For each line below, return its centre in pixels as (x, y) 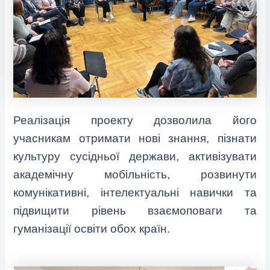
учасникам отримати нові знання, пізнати (135, 139)
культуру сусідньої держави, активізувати (135, 157)
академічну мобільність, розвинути (135, 175)
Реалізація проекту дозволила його (135, 121)
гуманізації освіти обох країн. (92, 229)
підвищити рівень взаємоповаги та (135, 211)
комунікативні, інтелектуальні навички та (135, 193)
